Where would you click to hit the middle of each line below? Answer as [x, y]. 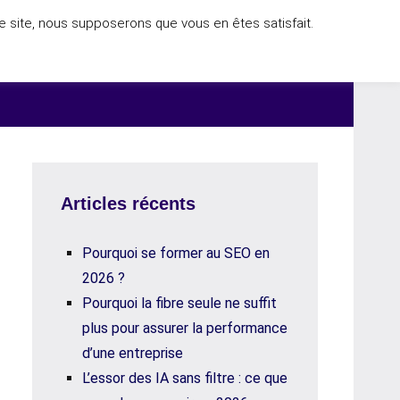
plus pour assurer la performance [185, 328]
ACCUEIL [271, 62]
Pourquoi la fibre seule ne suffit [179, 303]
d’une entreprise [133, 353]
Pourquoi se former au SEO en [176, 253]
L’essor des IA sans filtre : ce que [185, 378]
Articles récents [128, 204]
